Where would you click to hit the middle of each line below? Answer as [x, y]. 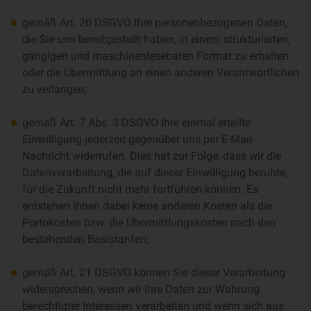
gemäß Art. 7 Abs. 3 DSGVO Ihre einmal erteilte [136, 123]
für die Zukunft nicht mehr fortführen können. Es [140, 189]
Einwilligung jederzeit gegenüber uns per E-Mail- [138, 139]
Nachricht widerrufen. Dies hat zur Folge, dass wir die [152, 156]
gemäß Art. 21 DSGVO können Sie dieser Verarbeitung [154, 272]
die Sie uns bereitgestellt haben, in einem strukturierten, [156, 39]
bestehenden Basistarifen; [87, 239]
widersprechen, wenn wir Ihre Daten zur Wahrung [141, 289]
